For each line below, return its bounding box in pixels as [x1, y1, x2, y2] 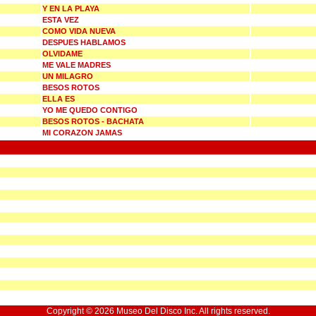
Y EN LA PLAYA [42, 4, 99, 13]
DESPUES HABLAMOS [42, 38, 126, 47]
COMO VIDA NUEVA [42, 27, 116, 35]
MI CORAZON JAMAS [42, 128, 122, 137]
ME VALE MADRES [42, 61, 111, 69]
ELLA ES [42, 95, 75, 103]
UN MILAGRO [42, 72, 93, 80]
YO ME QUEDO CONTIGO [42, 106, 138, 114]
